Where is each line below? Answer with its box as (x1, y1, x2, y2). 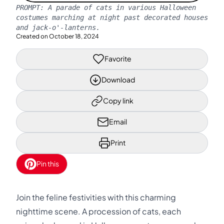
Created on (16, 32, 48, 40)
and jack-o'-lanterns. (16, 23, 100, 31)
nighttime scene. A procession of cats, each (16, 206, 181, 216)
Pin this (36, 159, 59, 168)
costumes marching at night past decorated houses (16, 13, 208, 21)
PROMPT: (16, 3, 48, 11)
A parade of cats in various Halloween (48, 3, 196, 11)
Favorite (104, 54, 131, 63)
